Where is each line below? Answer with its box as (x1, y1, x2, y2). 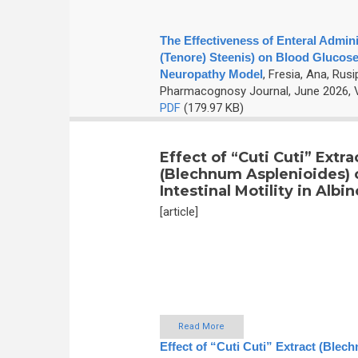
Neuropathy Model (159, 67, 263, 82)
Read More (178, 320, 225, 332)
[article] (159, 205, 198, 220)
